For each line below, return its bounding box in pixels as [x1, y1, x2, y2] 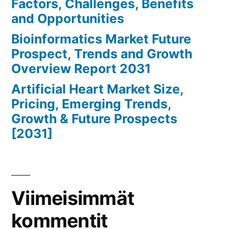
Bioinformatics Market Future [11, 31, 191, 47]
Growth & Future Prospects [11, 111, 177, 127]
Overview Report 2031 [11, 61, 151, 77]
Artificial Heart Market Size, [11, 81, 184, 97]
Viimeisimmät [11, 187, 134, 210]
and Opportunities [11, 11, 124, 27]
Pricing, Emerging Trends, [11, 96, 171, 112]
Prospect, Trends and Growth [11, 46, 192, 62]
